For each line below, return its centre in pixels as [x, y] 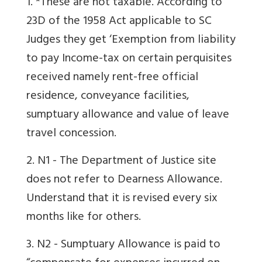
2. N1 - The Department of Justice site [121, 162]
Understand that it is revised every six [122, 199]
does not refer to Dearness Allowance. [124, 181]
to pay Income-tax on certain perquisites [129, 60]
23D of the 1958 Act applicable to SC [119, 22]
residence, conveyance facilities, [108, 97]
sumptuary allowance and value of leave [128, 116]
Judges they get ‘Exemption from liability [131, 41]
